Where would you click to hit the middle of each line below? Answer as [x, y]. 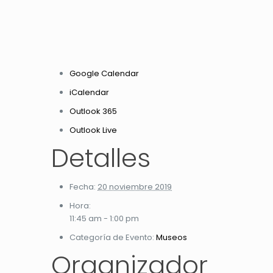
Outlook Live [93, 130]
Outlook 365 [93, 111]
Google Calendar [104, 73]
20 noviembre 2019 [135, 186]
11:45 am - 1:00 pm [104, 218]
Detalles [101, 158]
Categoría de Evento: [112, 237]
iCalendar [89, 92]
